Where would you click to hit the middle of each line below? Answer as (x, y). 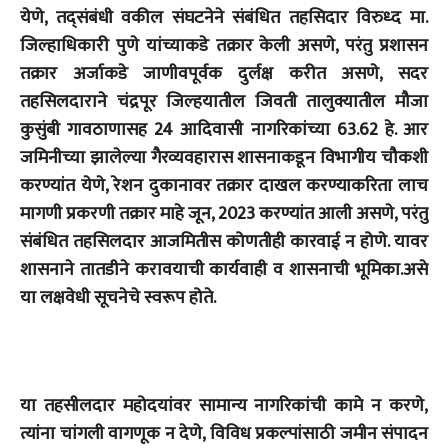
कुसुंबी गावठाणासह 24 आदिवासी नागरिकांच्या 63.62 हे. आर (224, 129)
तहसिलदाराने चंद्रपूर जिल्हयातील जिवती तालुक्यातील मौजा (224, 101)
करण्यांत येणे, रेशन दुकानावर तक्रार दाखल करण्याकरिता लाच (224, 185)
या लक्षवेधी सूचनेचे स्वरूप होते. (118, 297)
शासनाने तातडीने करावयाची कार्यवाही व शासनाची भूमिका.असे (224, 269)
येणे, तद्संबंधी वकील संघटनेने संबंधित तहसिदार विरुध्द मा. (224, 17)
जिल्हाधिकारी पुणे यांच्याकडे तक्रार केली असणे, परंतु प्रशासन (224, 45)
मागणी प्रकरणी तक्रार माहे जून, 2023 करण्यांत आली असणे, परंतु (224, 213)
